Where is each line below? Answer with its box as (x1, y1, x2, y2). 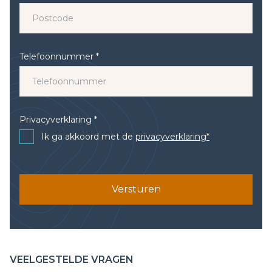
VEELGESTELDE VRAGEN (10, 254, 134, 266)
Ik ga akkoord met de (41, 131, 135, 143)
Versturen (111, 183, 161, 195)
